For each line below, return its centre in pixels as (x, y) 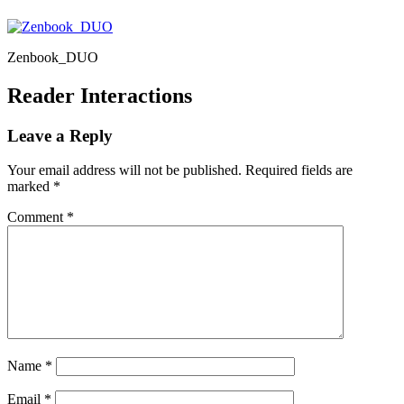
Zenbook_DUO (53, 57)
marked (30, 187)
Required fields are (299, 170)
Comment (37, 217)
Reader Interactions (100, 95)
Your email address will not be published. (124, 170)
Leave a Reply (60, 135)
